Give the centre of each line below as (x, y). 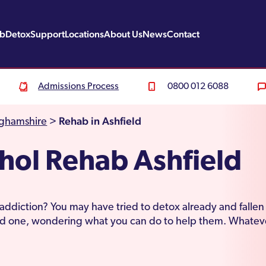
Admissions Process (79, 87)
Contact (183, 34)
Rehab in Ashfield (100, 121)
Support (48, 34)
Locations (85, 34)
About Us (123, 34)
